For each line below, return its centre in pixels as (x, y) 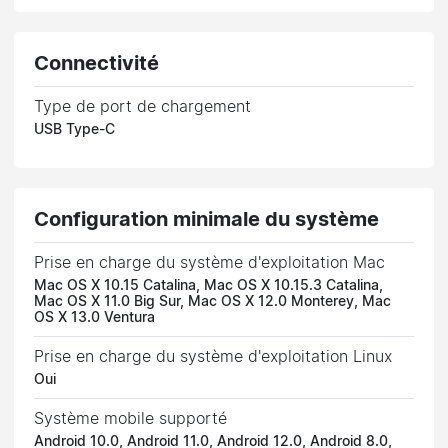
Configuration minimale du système (207, 219)
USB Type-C (75, 129)
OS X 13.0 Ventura (95, 317)
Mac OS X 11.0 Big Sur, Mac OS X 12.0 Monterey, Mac (213, 301)
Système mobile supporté (131, 418)
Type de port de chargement (143, 106)
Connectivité (97, 63)
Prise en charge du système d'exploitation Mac (210, 262)
